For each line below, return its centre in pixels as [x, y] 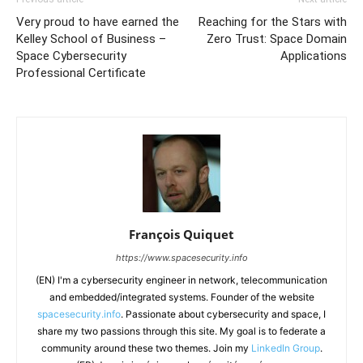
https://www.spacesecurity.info [181, 258]
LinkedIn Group [285, 348]
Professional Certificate [81, 73]
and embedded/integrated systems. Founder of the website [181, 297]
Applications [314, 56]
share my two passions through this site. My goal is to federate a [181, 331]
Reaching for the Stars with [273, 22]
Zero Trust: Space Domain [277, 39]
